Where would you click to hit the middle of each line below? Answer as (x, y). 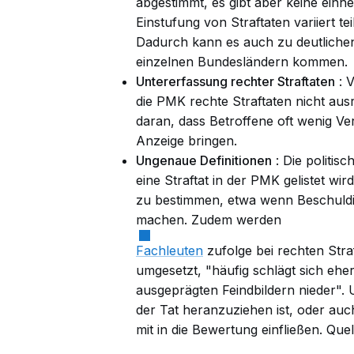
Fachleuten (169, 251)
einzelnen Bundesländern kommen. (242, 61)
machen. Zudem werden (209, 219)
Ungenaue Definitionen (204, 160)
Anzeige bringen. (186, 140)
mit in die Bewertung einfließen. (231, 330)
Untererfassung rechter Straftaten (235, 81)
